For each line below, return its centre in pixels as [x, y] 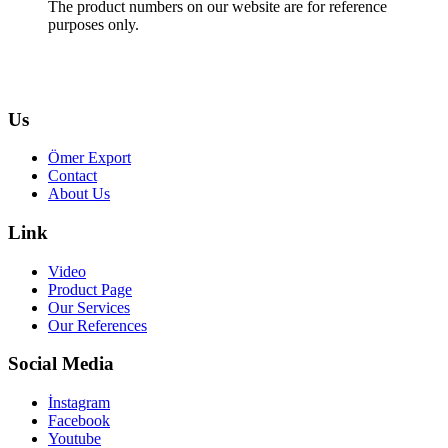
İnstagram [79, 403]
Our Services [89, 307]
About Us [79, 194]
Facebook [79, 421]
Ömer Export [89, 158]
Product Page [90, 289]
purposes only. [93, 24]
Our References [97, 325]
